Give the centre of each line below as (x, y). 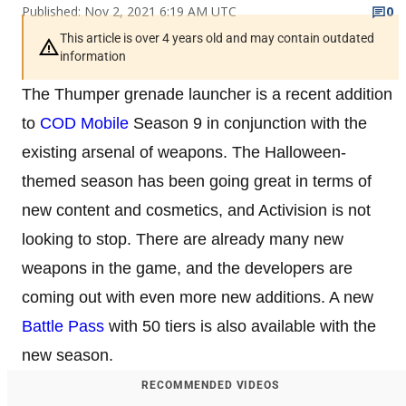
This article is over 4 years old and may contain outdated (217, 38)
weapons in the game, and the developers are (187, 268)
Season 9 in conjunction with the (248, 123)
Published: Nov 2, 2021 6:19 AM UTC (129, 11)
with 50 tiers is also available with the (242, 326)
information (93, 56)
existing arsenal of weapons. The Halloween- (184, 152)
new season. (68, 355)
